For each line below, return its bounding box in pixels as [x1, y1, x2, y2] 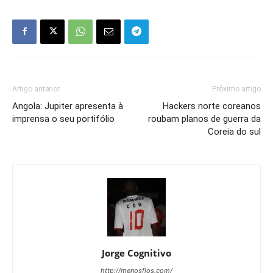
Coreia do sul [208, 126, 261, 137]
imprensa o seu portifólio [12, 113, 115, 124]
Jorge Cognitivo [102, 246, 171, 259]
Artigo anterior [12, 84, 60, 93]
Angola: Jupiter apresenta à [12, 100, 123, 112]
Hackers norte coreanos [163, 100, 261, 112]
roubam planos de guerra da [148, 113, 261, 124]
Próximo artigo [212, 84, 261, 93]
